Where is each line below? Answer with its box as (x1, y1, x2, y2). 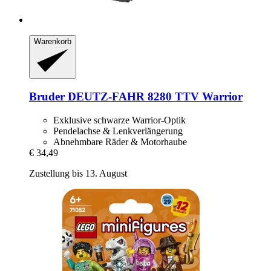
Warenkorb (34, 36, 71, 46)
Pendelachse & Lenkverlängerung (53, 125, 183, 136)
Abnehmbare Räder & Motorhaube (53, 136, 187, 147)
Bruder (29, 90, 65, 103)
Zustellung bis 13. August (29, 168, 127, 178)
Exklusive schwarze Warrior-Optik (53, 114, 186, 125)
